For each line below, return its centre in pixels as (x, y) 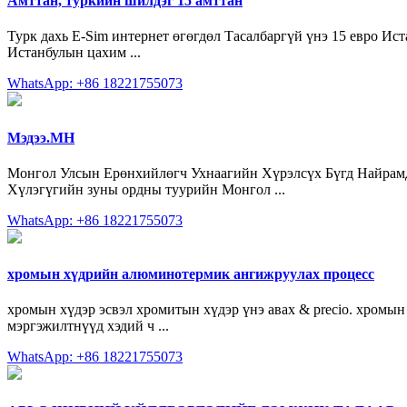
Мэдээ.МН (41, 137)
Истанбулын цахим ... (74, 53)
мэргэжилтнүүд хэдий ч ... (88, 326)
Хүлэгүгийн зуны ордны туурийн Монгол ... (146, 189)
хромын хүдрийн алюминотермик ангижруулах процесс (191, 274)
